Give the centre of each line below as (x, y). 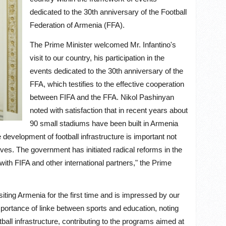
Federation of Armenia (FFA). (77, 25)
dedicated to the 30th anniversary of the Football (108, 12)
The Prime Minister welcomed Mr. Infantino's (103, 44)
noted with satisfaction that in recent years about (109, 110)
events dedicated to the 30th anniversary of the (106, 71)
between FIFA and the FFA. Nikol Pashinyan (102, 97)
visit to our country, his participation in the (97, 58)
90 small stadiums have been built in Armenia (104, 123)
